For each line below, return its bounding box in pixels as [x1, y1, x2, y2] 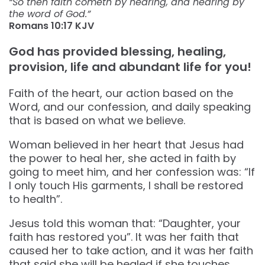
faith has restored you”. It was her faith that [9, 230, 239, 245]
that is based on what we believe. [9, 113, 185, 128]
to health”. [9, 192, 62, 207]
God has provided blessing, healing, [9, 43, 226, 60]
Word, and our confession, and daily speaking [9, 99, 251, 115]
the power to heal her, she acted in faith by [9, 151, 236, 166]
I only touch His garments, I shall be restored [9, 178, 243, 193]
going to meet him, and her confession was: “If [9, 164, 255, 180]
